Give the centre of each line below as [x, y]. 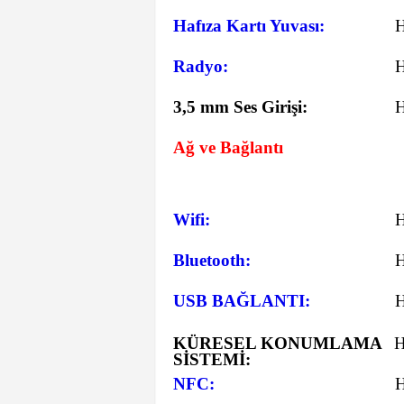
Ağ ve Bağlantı [228, 147]
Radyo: [201, 66]
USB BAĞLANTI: [242, 301]
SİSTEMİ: [212, 359]
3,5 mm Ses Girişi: [240, 107]
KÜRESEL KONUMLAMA [277, 343]
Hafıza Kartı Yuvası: [249, 26]
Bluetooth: [212, 260]
